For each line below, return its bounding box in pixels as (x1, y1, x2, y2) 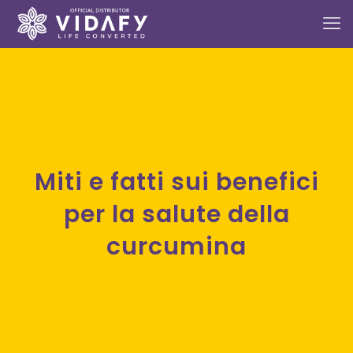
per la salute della (63, 198, 290, 231)
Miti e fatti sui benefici (34, 165, 57, 199)
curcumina (106, 230, 247, 263)
